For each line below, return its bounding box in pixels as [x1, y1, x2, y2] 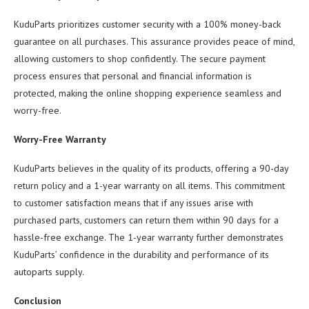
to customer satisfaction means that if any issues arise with [14, 196, 253, 209]
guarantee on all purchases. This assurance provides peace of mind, [14, 34, 295, 48]
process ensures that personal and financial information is [14, 69, 252, 82]
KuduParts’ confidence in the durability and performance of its [14, 248, 269, 261]
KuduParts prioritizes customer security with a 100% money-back [14, 17, 281, 30]
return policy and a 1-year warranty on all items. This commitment [14, 179, 285, 192]
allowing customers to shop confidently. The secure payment [14, 52, 266, 65]
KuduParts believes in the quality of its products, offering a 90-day [14, 161, 288, 175]
